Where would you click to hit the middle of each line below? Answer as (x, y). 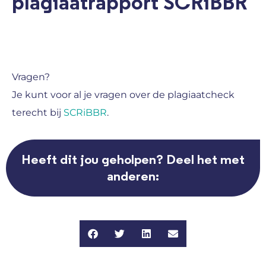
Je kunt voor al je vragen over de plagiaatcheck (123, 94)
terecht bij (38, 112)
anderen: (133, 176)
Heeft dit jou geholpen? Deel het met (133, 159)
